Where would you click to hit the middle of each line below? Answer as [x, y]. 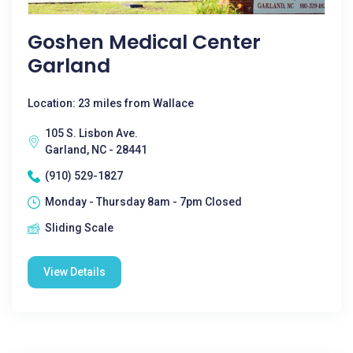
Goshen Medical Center [144, 42]
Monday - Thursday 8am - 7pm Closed [143, 202]
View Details [74, 272]
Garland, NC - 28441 [96, 150]
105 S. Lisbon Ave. [91, 133]
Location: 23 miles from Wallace [111, 103]
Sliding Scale [79, 228]
